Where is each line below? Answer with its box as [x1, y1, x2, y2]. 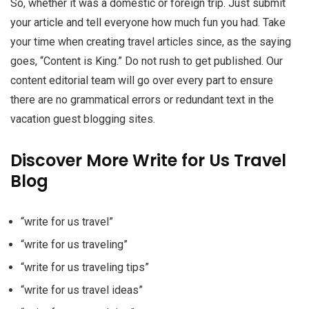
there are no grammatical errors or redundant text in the [10, 93, 274, 106]
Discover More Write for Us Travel [10, 149, 286, 172]
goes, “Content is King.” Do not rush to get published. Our [10, 54, 283, 68]
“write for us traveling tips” [21, 261, 149, 274]
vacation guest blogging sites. [10, 112, 155, 126]
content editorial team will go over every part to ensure [10, 74, 273, 87]
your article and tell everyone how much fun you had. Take [10, 16, 286, 29]
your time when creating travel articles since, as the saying [10, 35, 291, 48]
